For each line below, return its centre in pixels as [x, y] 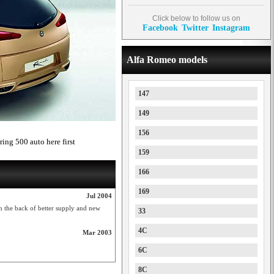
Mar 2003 [97, 232]
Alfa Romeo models [167, 60]
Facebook [160, 28]
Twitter [195, 28]
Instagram [231, 28]
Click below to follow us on [196, 18]
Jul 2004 [99, 196]
